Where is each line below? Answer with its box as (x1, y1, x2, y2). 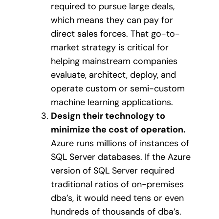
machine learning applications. (51, 96, 173, 109)
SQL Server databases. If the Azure (51, 151, 191, 163)
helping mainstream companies (51, 55, 177, 67)
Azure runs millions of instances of (51, 137, 189, 150)
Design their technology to (51, 110, 165, 122)
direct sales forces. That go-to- (51, 28, 180, 40)
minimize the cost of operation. (51, 124, 186, 136)
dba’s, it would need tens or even (51, 192, 184, 204)
